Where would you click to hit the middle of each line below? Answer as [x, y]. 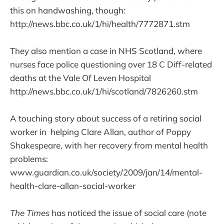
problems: [29, 158]
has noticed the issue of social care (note [128, 212]
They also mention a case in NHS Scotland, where [106, 50]
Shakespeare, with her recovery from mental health [109, 145]
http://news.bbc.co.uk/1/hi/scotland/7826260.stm [104, 91]
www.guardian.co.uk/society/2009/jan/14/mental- [106, 172]
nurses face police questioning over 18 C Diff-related [111, 64]
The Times [30, 212]
